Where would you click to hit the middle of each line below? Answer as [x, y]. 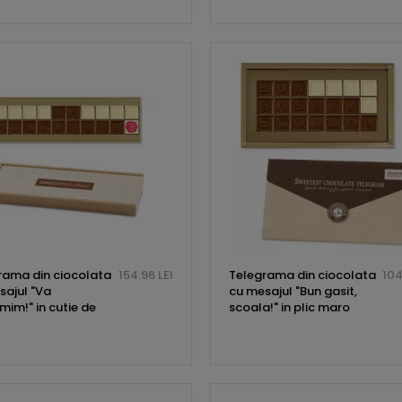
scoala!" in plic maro [289, 308]
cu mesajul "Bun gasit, [293, 292]
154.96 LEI [145, 275]
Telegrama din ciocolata [302, 275]
